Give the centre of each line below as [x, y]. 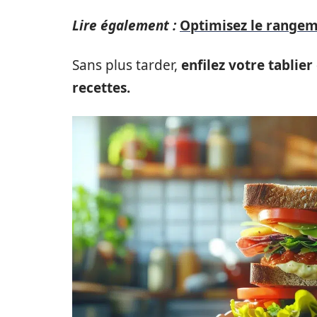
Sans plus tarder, [127, 65]
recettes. [101, 87]
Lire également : [124, 25]
